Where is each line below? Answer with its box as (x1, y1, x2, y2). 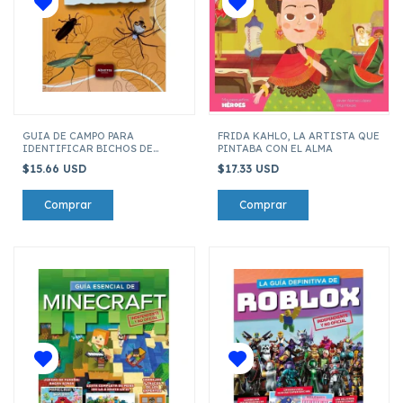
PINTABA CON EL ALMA (217, 141, 333, 155)
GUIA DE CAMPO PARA (22, 129, 134, 142)
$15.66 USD (22, 161, 90, 175)
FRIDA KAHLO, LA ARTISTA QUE (217, 129, 380, 142)
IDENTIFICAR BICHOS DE (22, 141, 153, 155)
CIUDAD (22, 154, 64, 167)
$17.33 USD (217, 161, 282, 175)
